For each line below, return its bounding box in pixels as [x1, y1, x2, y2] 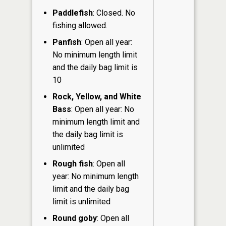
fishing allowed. [52, 21, 107, 31]
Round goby [52, 213, 97, 223]
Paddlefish [52, 8, 93, 18]
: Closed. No [93, 8, 135, 18]
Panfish [52, 37, 81, 47]
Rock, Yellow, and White [52, 92, 141, 102]
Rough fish [52, 159, 93, 169]
